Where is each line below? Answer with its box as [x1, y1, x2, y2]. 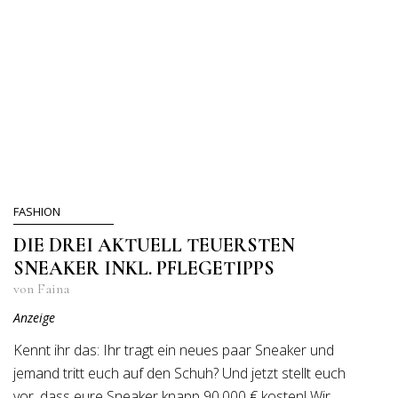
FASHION [13, 203, 60, 219]
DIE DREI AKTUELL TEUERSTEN [13, 234, 295, 257]
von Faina [13, 280, 69, 298]
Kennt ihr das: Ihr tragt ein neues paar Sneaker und [13, 340, 334, 360]
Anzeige [13, 309, 55, 326]
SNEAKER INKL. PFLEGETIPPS [13, 257, 275, 280]
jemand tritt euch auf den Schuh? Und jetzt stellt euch [13, 363, 346, 383]
